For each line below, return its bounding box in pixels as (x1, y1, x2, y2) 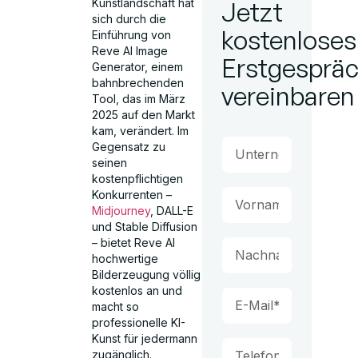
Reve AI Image (92, 44, 169, 58)
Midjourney (92, 204, 151, 217)
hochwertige (92, 252, 159, 265)
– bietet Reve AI (92, 236, 176, 249)
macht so (92, 300, 140, 313)
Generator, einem (92, 60, 184, 74)
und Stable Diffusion (92, 220, 198, 233)
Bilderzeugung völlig (92, 268, 201, 281)
